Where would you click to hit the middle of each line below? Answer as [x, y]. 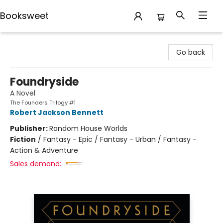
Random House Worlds [88, 128]
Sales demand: [36, 164]
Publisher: [30, 128]
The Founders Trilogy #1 [43, 103]
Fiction [23, 139]
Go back [191, 52]
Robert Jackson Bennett [57, 112]
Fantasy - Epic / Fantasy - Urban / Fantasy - [120, 139]
